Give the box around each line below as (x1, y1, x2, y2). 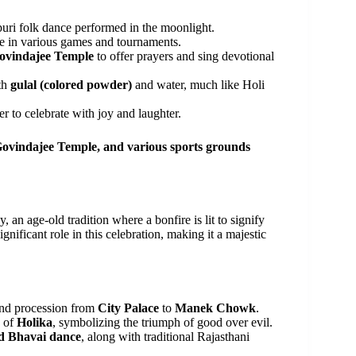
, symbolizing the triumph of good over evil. (52, 315, 273, 330)
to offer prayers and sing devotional (94, 48, 274, 63)
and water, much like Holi (132, 77, 265, 91)
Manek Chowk (175, 301, 256, 315)
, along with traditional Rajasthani (81, 330, 250, 344)
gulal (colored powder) (10, 77, 132, 91)
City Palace (98, 301, 159, 315)
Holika (17, 315, 52, 330)
